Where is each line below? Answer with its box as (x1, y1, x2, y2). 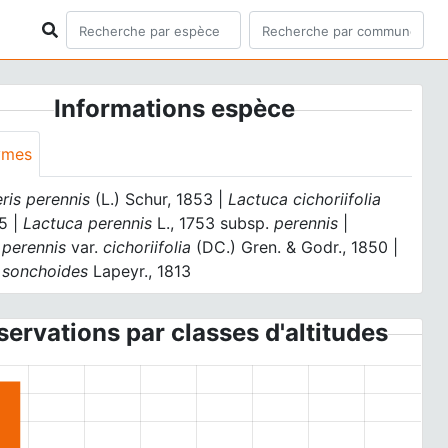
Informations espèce (54, 94, 296, 123)
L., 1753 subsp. (157, 213, 270, 233)
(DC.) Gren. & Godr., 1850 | (191, 237, 399, 257)
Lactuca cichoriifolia (228, 189, 382, 209)
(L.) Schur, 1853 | (90, 189, 229, 209)
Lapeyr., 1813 (88, 261, 192, 281)
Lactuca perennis (23, 213, 158, 233)
